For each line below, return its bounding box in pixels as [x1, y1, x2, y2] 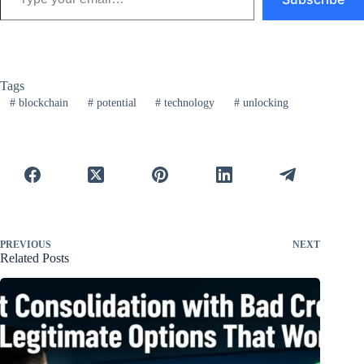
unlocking [240, 97, 289, 110]
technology [161, 97, 215, 110]
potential [93, 97, 136, 110]
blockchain [15, 97, 68, 110]
